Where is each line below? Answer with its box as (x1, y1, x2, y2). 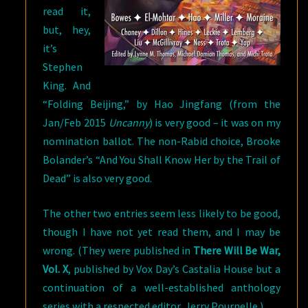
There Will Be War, (192, 243, 281, 257)
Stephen (43, 60, 83, 74)
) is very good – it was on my (148, 115, 281, 129)
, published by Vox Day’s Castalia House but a (68, 262, 281, 276)
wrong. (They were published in (43, 243, 193, 257)
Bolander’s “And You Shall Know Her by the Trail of (43, 153, 280, 166)
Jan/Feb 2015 (43, 115, 109, 129)
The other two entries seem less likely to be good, (43, 206, 280, 220)
